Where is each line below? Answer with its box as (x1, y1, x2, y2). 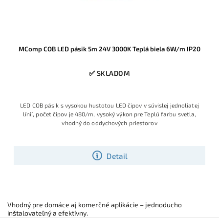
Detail (107, 151, 128, 160)
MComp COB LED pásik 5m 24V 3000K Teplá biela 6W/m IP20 (19, 45, 200, 53)
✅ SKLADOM (88, 69, 131, 78)
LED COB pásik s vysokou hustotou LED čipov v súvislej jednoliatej (20, 102, 199, 109)
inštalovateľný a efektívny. (7, 209, 88, 218)
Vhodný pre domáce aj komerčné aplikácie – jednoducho (7, 200, 182, 209)
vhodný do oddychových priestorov (62, 119, 157, 127)
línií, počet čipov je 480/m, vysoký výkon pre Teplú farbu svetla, (22, 110, 197, 118)
